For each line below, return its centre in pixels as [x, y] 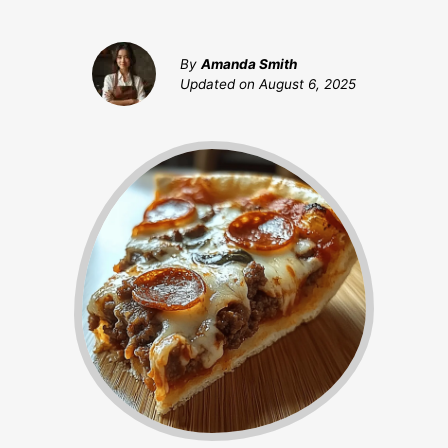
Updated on [219, 84]
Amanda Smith [249, 64]
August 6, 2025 [307, 84]
